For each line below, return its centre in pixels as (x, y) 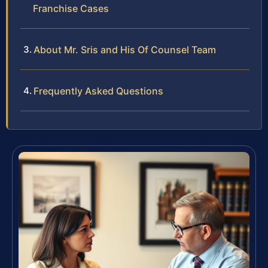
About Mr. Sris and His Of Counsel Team (125, 50)
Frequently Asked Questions (98, 91)
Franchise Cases (71, 9)
